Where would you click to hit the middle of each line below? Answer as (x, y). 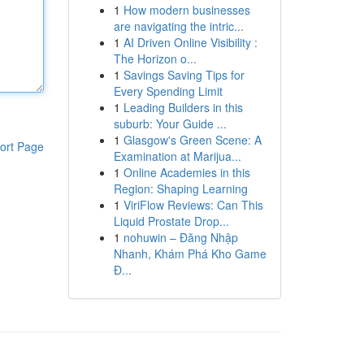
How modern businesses (186, 10)
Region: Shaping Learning (180, 188)
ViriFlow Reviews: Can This (193, 205)
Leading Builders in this (183, 107)
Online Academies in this (186, 172)
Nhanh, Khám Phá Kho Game (190, 253)
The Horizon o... (155, 58)
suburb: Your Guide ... (170, 123)
